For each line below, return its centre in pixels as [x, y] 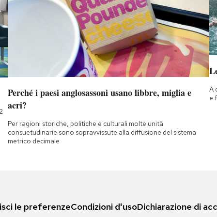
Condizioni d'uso [104, 207]
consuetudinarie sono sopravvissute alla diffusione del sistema [102, 132]
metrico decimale [33, 141]
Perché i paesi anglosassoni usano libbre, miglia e [99, 92]
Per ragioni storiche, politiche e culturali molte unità [85, 123]
